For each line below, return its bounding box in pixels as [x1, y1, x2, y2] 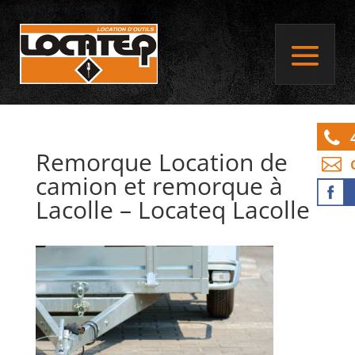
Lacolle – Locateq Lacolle [35, 193, 310, 226]
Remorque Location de [35, 146, 288, 178]
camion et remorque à [35, 170, 283, 202]
